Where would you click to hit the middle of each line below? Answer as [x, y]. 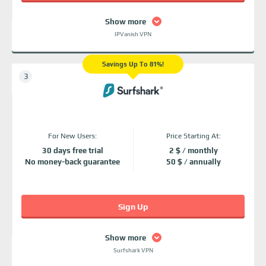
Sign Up [133, 207]
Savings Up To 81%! [133, 64]
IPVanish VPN [133, 34]
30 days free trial [72, 151]
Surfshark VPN [133, 250]
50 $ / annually [194, 162]
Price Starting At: [194, 136]
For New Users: [72, 136]
